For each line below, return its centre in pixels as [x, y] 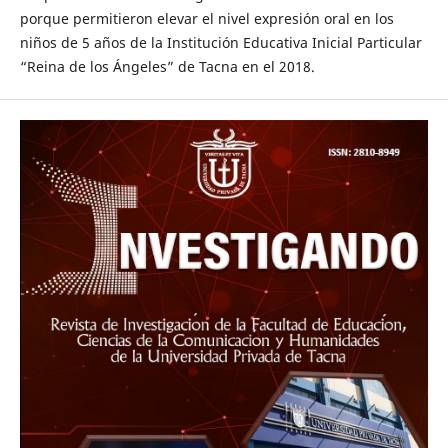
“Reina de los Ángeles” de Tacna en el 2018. [167, 66]
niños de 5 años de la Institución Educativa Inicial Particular [220, 42]
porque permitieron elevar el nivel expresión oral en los [206, 18]
